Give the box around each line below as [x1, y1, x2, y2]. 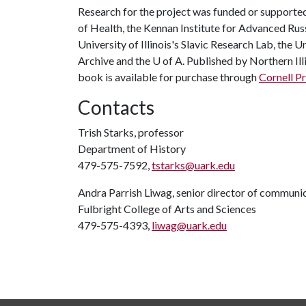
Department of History [78, 142, 186, 155]
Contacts [78, 96, 154, 119]
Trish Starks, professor [78, 126, 184, 139]
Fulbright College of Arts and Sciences [78, 202, 256, 215]
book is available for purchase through [78, 70, 259, 83]
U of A [152, 54, 182, 67]
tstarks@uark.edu [152, 158, 235, 171]
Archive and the [78, 54, 152, 67]
